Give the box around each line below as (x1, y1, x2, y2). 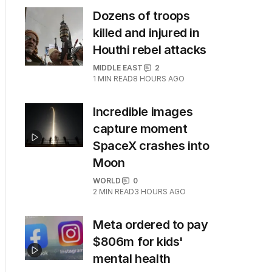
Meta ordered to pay (93, 217, 208, 232)
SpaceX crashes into (93, 138, 209, 153)
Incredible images (93, 104, 193, 119)
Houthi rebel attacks (93, 42, 207, 57)
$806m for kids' (93, 234, 183, 249)
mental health (93, 251, 171, 266)
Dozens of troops (93, 8, 190, 23)
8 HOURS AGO (133, 74, 185, 83)
